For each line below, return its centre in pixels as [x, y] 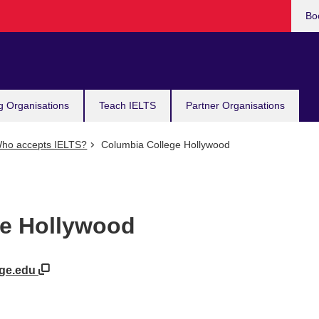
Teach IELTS [127, 105]
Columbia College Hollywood [164, 145]
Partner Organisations [235, 105]
